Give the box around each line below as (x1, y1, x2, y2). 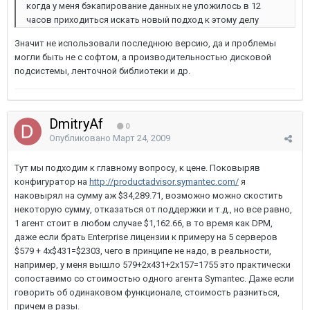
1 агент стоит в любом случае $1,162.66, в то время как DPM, (15, 218, 273, 228)
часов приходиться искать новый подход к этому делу (26, 15, 259, 25)
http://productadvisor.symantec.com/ (89, 176, 239, 187)
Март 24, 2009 (113, 133, 170, 143)
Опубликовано (49, 133, 113, 143)
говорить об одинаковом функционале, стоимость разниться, (15, 287, 280, 298)
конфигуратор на (15, 176, 89, 187)
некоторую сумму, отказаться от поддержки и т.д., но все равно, (15, 204, 292, 215)
